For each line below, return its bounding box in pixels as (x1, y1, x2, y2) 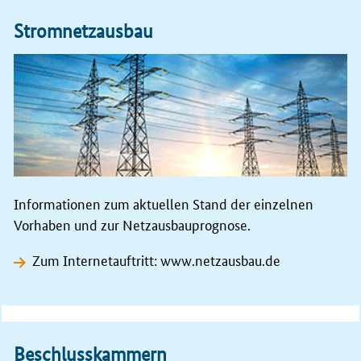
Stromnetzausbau (14, 19, 153, 43)
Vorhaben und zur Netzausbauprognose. (14, 214, 251, 234)
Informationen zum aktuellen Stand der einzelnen (14, 193, 313, 213)
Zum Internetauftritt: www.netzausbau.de (32, 249, 281, 269)
